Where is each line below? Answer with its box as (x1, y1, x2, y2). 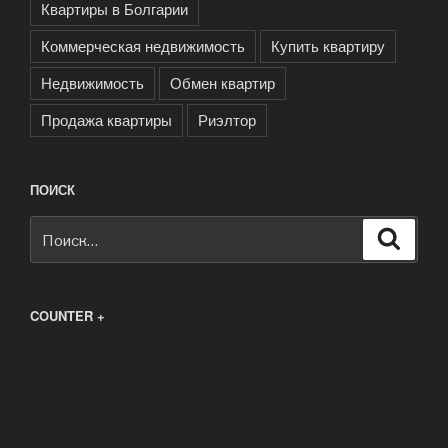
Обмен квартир (170, 71, 275, 93)
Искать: (30, 217, 86, 240)
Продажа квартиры (41, 108, 172, 130)
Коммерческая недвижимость (41, 34, 245, 56)
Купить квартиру (271, 34, 385, 56)
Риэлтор (198, 108, 256, 130)
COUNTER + (30, 306, 105, 326)
